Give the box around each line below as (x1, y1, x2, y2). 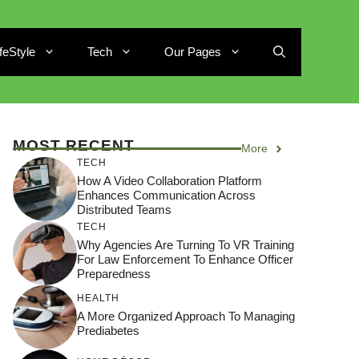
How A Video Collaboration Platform (77, 173, 262, 188)
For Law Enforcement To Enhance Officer (77, 252, 293, 266)
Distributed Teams (77, 202, 171, 216)
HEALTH (77, 292, 119, 304)
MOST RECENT (13, 137, 135, 155)
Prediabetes (77, 323, 139, 337)
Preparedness (77, 266, 151, 280)
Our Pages (164, 44, 221, 58)
